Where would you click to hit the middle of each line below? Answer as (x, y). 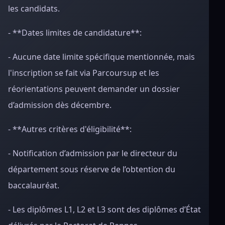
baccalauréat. (34, 185)
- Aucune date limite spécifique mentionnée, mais (101, 57)
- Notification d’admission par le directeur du (93, 153)
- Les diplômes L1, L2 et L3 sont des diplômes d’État (104, 209)
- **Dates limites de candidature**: (75, 33)
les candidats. (34, 9)
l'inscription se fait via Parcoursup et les (84, 73)
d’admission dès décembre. (60, 105)
